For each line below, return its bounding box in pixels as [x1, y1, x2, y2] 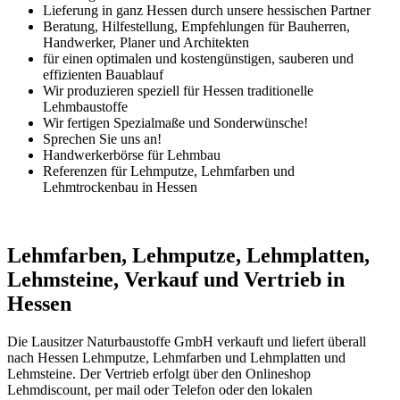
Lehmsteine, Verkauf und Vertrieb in [7, 267, 345, 291]
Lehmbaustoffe [43, 98, 128, 114]
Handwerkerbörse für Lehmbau [43, 146, 221, 162]
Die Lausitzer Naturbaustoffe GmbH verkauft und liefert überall [7, 333, 366, 349]
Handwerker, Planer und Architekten [43, 34, 249, 50]
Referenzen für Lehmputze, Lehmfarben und [43, 162, 295, 179]
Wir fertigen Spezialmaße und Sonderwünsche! [43, 114, 308, 130]
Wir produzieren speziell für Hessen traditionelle [43, 82, 313, 98]
